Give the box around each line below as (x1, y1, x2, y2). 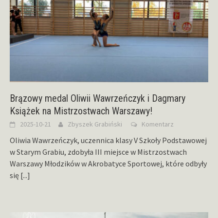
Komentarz (142, 120, 174, 129)
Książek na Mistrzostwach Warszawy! (10, 105, 152, 117)
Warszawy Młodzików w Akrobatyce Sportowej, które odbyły (10, 159, 207, 169)
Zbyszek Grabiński (68, 120, 122, 129)
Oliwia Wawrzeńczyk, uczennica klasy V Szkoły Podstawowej (10, 135, 207, 145)
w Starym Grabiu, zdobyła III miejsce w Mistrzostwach (10, 147, 187, 157)
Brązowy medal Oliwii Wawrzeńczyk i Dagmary (10, 92, 185, 105)
